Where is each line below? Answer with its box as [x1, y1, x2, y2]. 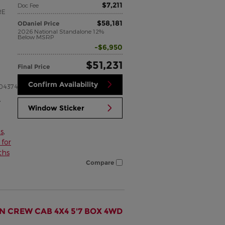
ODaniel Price [18, 19, 60, 27]
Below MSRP [18, 33, 54, 40]
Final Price [18, 62, 50, 70]
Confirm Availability [28, 79, 98, 89]
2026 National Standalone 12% [18, 27, 104, 35]
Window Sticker [28, 103, 85, 113]
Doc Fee [18, 1, 39, 9]
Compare [86, 158, 114, 166]
